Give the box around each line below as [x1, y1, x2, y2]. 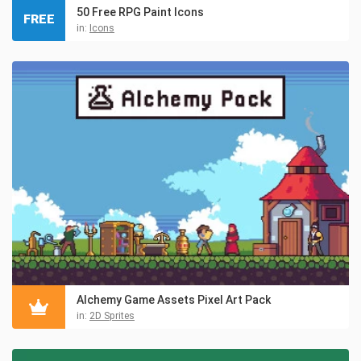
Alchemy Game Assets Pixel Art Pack [77, 293, 271, 307]
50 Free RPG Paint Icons [77, 5, 204, 19]
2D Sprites [89, 310, 135, 322]
